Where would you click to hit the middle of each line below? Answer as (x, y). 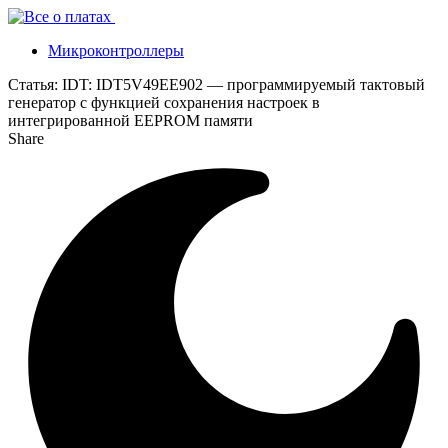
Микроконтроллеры (116, 50)
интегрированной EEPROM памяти (130, 120)
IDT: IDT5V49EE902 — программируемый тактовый (243, 84)
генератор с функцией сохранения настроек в (164, 102)
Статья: (33, 84)
